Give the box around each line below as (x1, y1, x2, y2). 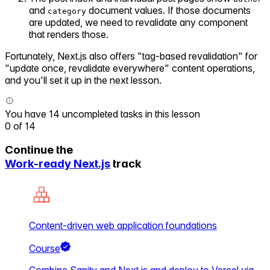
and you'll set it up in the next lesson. (5, 74, 162, 86)
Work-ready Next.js (5, 157, 110, 171)
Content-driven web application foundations (29, 219, 217, 232)
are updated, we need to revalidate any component (29, 16, 248, 28)
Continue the (5, 143, 73, 157)
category (48, 6, 86, 16)
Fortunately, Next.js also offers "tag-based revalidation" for (5, 49, 257, 62)
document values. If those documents (86, 4, 251, 16)
